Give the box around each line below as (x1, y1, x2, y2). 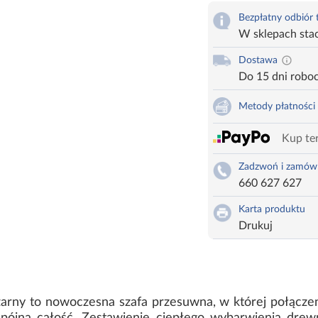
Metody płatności (238, 102, 315, 112)
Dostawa (238, 55, 278, 66)
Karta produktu (238, 204, 305, 215)
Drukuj (238, 220, 273, 232)
